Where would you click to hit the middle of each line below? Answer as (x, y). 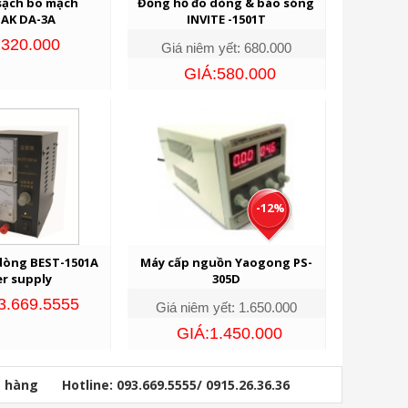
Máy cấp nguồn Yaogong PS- (226, 262)
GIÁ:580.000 (229, 73)
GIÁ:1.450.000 (230, 333)
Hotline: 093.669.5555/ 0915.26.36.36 (176, 384)
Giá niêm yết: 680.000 (226, 47)
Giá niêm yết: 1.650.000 (226, 307)
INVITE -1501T (226, 19)
